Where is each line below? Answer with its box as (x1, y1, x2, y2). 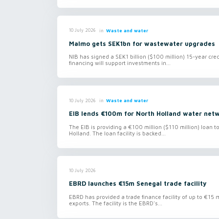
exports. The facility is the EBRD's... (69, 199, 162, 206)
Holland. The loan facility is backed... (69, 130, 166, 137)
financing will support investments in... (69, 60, 171, 66)
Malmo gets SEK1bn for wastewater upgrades (69, 40, 215, 47)
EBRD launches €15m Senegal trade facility (69, 180, 207, 188)
